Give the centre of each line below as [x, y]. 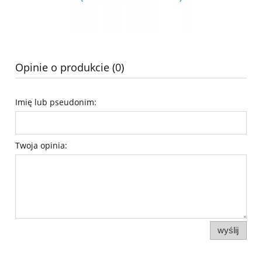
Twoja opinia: [41, 145]
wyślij [228, 230]
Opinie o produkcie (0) [70, 67]
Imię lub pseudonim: [56, 102]
